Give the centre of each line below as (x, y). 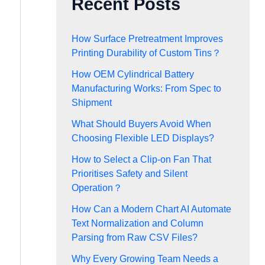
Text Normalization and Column (137, 223)
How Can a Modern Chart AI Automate (151, 209)
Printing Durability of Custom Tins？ (146, 53)
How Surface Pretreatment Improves (147, 38)
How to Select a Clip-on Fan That (141, 159)
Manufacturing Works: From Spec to (146, 88)
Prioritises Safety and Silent (129, 173)
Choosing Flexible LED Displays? (143, 138)
